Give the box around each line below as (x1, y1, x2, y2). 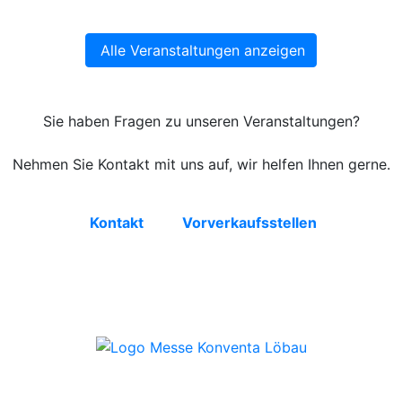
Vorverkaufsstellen (181, 214, 317, 232)
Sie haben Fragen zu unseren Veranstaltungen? (42, 112, 360, 131)
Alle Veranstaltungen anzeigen (100, 41, 305, 60)
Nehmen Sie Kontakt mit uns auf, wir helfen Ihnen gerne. (12, 155, 390, 174)
